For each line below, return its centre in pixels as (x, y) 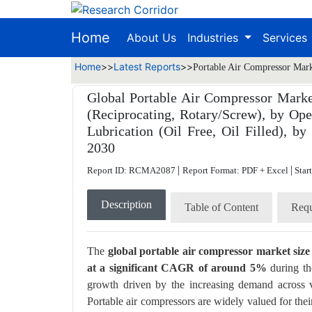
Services (286, 37)
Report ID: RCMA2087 (132, 170)
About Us (151, 37)
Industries (214, 37)
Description (126, 204)
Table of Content (221, 207)
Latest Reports (147, 66)
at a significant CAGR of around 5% (177, 267)
